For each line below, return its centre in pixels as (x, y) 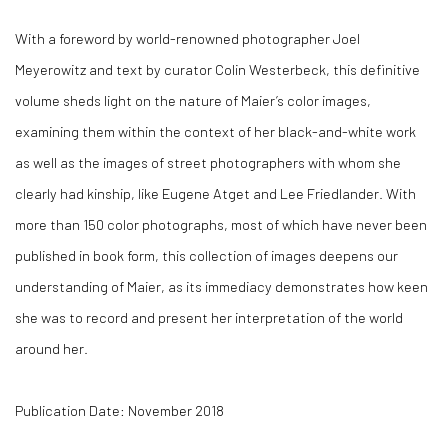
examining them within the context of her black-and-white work (215, 131)
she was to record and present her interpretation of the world (209, 317)
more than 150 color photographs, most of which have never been (221, 224)
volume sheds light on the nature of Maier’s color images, (193, 100)
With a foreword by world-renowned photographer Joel (187, 38)
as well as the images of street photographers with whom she (208, 162)
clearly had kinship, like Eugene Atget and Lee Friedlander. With (215, 193)
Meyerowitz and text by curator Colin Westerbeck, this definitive (217, 69)
